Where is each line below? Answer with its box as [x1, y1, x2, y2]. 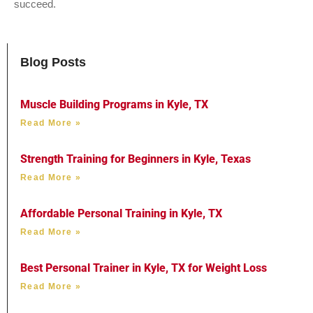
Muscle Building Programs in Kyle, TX [20, 97, 208, 111]
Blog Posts [20, 54, 86, 69]
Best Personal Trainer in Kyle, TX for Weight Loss [20, 261, 267, 275]
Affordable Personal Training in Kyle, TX [20, 206, 222, 220]
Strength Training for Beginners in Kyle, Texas [20, 152, 251, 166]
